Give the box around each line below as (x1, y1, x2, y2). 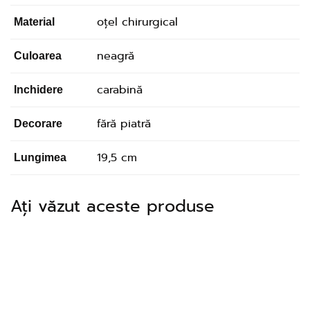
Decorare (14, 118, 62, 129)
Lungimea (14, 152, 66, 163)
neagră (97, 48, 134, 64)
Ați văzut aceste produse (10, 194, 215, 219)
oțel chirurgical (97, 14, 178, 30)
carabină (97, 82, 143, 98)
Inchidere (14, 84, 63, 95)
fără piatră (97, 116, 151, 132)
